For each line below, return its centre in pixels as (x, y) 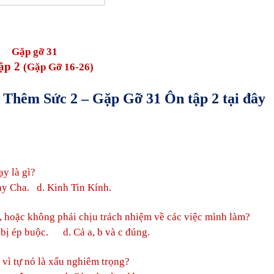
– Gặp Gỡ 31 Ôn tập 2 (148, 98)
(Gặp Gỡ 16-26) (58, 67)
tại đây (244, 98)
